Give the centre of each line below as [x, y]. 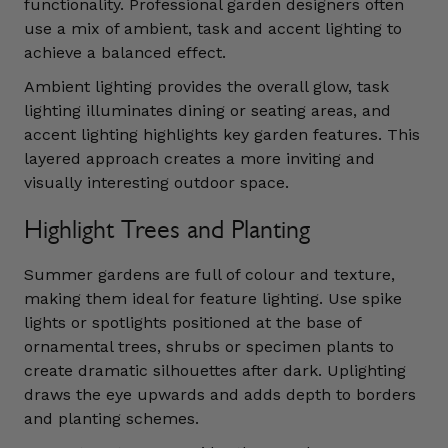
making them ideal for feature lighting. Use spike [213, 298]
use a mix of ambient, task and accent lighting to [213, 28]
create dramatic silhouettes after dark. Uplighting [215, 370]
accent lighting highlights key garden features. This [222, 134]
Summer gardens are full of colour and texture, [209, 274]
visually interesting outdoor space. [156, 182]
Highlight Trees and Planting [167, 229]
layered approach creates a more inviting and [199, 158]
